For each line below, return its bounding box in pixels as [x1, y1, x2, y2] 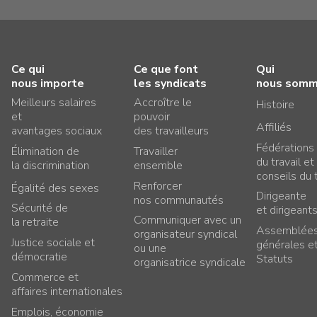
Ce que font [133, 61, 198, 77]
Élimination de [11, 143, 79, 159]
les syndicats [133, 75, 207, 91]
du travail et [256, 154, 314, 170]
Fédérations [256, 139, 314, 156]
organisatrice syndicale [133, 255, 246, 271]
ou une [133, 241, 166, 257]
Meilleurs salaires [11, 95, 96, 110]
